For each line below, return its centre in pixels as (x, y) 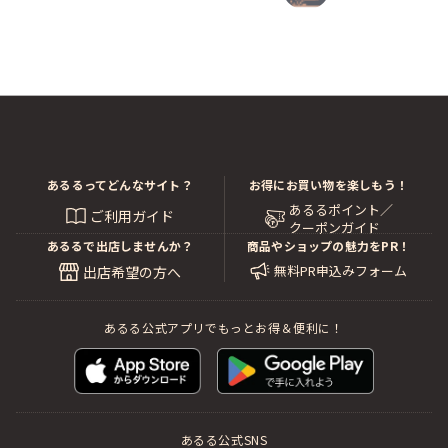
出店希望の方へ (132, 271)
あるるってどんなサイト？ (120, 184)
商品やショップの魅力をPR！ (328, 245)
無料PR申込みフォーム (340, 270)
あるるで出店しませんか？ (120, 245)
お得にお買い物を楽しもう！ (328, 184)
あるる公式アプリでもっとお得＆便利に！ (224, 327)
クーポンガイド (334, 227)
